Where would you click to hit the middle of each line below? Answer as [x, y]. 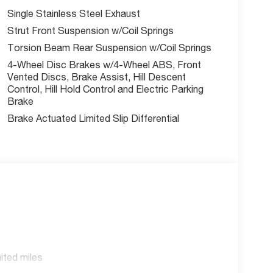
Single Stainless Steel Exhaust [73, 13]
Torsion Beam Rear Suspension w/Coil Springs [109, 47]
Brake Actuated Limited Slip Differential [93, 118]
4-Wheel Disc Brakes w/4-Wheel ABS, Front [104, 64]
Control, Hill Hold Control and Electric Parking [105, 89]
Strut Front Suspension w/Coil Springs [90, 30]
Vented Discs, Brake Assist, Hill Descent [96, 76]
